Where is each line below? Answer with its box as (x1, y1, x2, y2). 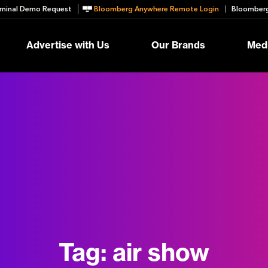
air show (112, 240, 209, 265)
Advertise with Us (26, 40, 109, 50)
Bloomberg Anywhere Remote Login (94, 4, 219, 14)
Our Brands (151, 40, 205, 50)
